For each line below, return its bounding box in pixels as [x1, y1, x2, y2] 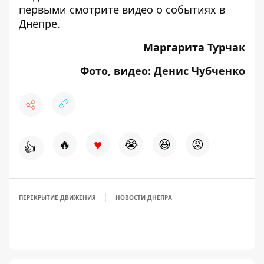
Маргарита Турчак [143, 40, 245, 54]
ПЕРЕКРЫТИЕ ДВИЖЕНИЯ [19, 193, 96, 202]
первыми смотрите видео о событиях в [19, 2, 225, 16]
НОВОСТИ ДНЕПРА [115, 193, 172, 202]
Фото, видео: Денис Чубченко [80, 64, 245, 78]
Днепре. [19, 16, 60, 31]
